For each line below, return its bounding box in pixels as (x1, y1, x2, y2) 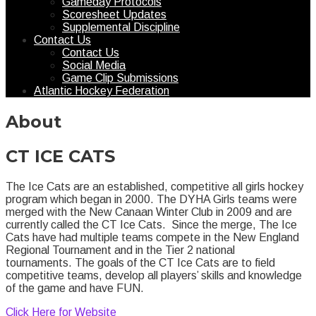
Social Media (62, 59, 126, 71)
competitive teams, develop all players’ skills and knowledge (6, 269, 302, 281)
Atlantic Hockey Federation (34, 85, 169, 97)
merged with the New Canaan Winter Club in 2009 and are (6, 205, 292, 218)
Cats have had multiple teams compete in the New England (6, 231, 299, 243)
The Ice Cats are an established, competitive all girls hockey (6, 180, 303, 193)
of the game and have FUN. (6, 281, 144, 294)
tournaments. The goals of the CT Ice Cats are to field (6, 256, 275, 269)
